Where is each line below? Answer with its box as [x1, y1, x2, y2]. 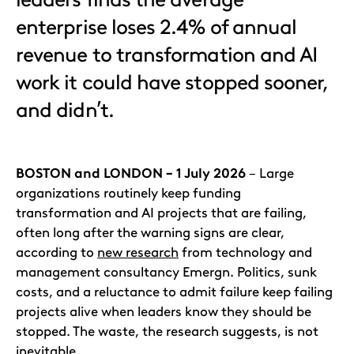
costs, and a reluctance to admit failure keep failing [16, 284, 333, 299]
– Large [246, 165, 294, 181]
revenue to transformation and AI [16, 42, 318, 67]
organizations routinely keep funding [16, 185, 241, 201]
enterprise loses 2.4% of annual [16, 14, 297, 40]
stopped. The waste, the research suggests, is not [16, 323, 318, 339]
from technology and [179, 244, 312, 260]
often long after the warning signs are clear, [16, 224, 284, 240]
